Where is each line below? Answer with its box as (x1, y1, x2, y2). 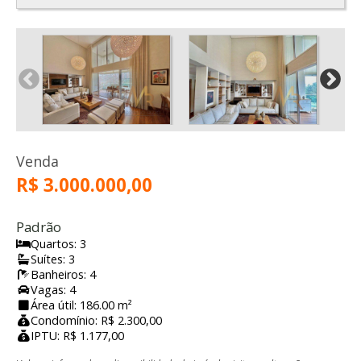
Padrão (16, 217, 61, 236)
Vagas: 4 (31, 281, 76, 297)
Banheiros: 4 (31, 266, 96, 282)
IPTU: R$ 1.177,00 (31, 327, 124, 343)
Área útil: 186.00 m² (31, 297, 132, 313)
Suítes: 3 (31, 251, 75, 267)
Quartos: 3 (31, 235, 86, 251)
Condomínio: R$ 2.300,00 (31, 312, 162, 328)
